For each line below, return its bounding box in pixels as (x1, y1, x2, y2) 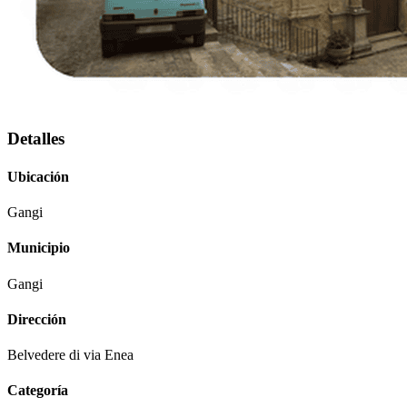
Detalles (7, 129, 65, 149)
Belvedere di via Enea (7, 347, 134, 363)
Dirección (7, 311, 66, 327)
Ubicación (7, 168, 69, 184)
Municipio (7, 240, 70, 256)
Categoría (7, 382, 68, 399)
